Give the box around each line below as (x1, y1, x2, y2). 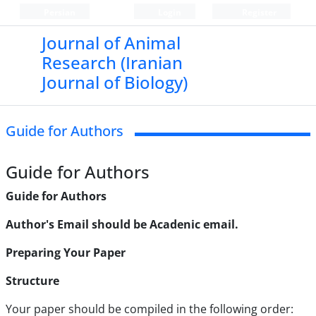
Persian (41, 6, 75, 18)
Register (239, 6, 276, 18)
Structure (6, 273, 59, 288)
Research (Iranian (41, 51, 183, 74)
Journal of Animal (41, 31, 181, 54)
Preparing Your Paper (6, 245, 126, 260)
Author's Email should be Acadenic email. (6, 217, 238, 232)
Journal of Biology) (41, 71, 188, 94)
